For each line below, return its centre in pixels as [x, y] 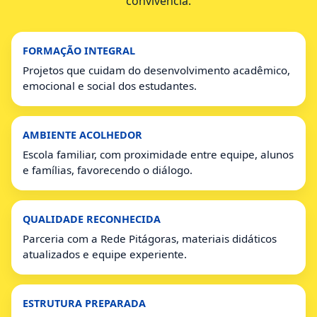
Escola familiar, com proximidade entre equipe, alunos [158, 154]
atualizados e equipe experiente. [105, 254]
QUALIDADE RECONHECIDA [92, 219]
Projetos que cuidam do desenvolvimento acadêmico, [156, 70]
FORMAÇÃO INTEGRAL [79, 50]
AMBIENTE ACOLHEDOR [82, 134]
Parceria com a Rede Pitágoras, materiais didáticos [150, 238]
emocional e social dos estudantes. [110, 85]
